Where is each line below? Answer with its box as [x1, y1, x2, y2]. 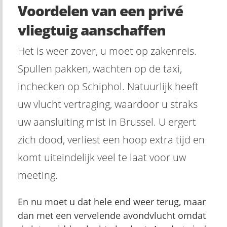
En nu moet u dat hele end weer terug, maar [18, 196, 206, 208]
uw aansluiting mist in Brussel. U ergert [18, 115, 196, 129]
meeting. [18, 168, 58, 182]
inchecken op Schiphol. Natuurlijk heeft [18, 80, 199, 93]
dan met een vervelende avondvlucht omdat [18, 209, 206, 221]
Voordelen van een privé [18, 1, 183, 20]
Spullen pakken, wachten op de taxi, [18, 62, 182, 75]
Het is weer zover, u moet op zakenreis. [18, 44, 197, 58]
